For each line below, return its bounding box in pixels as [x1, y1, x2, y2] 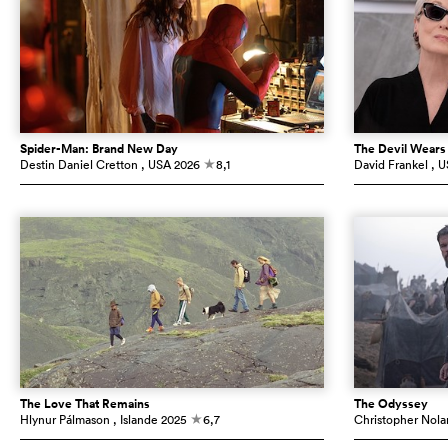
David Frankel [353, 156, 428, 174]
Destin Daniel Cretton [20, 156, 138, 174]
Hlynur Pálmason [20, 411, 110, 429]
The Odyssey [353, 395, 428, 414]
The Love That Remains [20, 395, 150, 414]
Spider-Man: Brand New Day [20, 140, 178, 159]
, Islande [113, 411, 158, 429]
